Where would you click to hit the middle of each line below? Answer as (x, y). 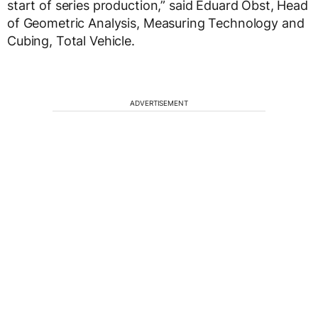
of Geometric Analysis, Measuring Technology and (156, 23)
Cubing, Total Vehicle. (71, 40)
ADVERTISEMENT (159, 103)
